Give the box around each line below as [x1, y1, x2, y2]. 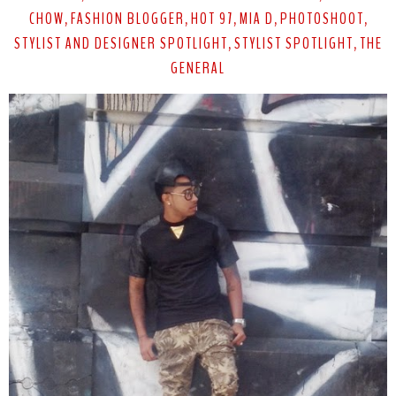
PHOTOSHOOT [279, 8, 364, 30]
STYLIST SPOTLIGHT [233, 33, 354, 55]
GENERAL [171, 57, 225, 80]
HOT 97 [190, 8, 233, 30]
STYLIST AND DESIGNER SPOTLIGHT [13, 33, 228, 55]
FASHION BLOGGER [70, 8, 185, 30]
